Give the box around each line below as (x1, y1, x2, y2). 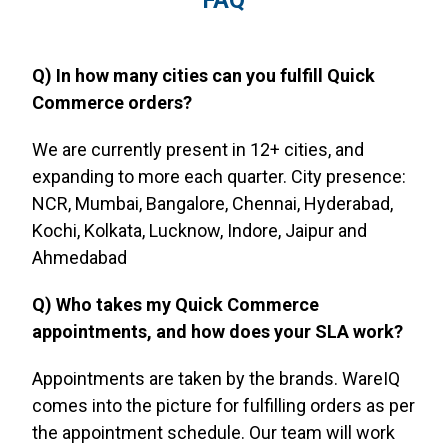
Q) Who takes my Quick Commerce (32, 294, 319, 316)
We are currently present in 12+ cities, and (32, 139, 364, 161)
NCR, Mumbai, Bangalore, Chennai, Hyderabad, (32, 193, 393, 215)
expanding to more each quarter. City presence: (32, 166, 406, 188)
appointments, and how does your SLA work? (32, 321, 403, 343)
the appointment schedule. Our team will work (32, 422, 395, 444)
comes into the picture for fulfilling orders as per (32, 395, 415, 417)
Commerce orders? (32, 92, 192, 114)
